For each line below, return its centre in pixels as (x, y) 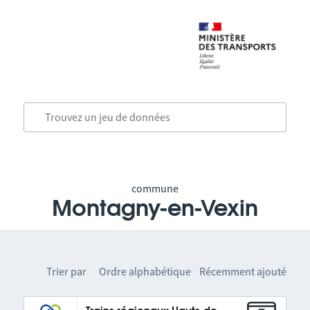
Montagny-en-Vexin (155, 209)
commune (155, 188)
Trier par (67, 271)
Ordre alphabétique (145, 271)
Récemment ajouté (243, 271)
